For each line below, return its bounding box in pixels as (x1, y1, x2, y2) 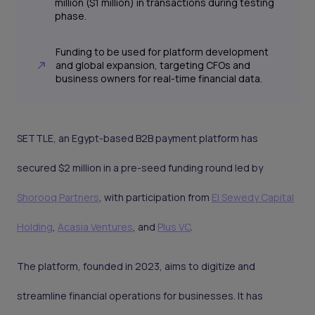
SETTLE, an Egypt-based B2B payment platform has (17, 131, 258, 146)
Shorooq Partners (17, 191, 99, 205)
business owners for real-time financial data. (56, 72, 263, 86)
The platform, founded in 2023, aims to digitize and (17, 259, 255, 274)
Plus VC (157, 220, 191, 234)
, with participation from (99, 191, 212, 205)
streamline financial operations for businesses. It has (17, 289, 263, 303)
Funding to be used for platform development (56, 45, 269, 59)
